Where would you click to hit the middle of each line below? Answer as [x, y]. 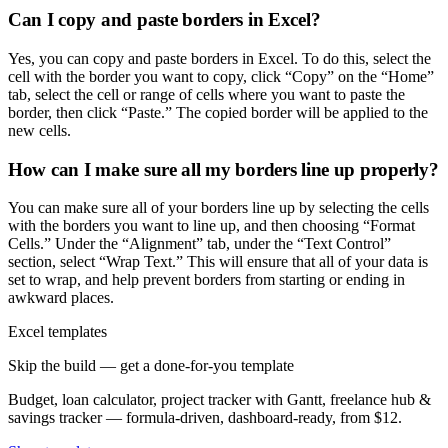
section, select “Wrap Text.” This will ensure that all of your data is [218, 262]
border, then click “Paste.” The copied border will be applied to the [218, 112]
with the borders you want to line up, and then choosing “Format [211, 226]
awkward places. [61, 298]
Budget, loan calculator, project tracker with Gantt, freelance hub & [219, 400]
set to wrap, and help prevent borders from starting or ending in [206, 280]
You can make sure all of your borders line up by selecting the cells [218, 208]
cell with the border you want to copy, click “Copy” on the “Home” [221, 76]
